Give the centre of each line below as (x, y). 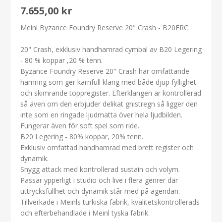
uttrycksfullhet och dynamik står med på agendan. (100, 191)
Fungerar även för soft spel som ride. (80, 125)
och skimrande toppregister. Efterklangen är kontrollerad (111, 93)
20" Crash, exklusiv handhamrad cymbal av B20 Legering (111, 49)
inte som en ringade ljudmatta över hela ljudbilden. (101, 114)
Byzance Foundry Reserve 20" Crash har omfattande (105, 71)
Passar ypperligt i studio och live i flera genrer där (99, 180)
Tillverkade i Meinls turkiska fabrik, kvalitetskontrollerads (110, 202)
